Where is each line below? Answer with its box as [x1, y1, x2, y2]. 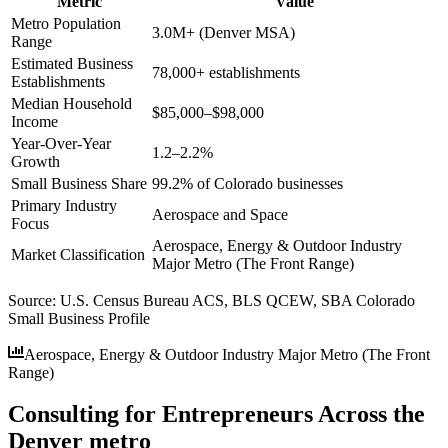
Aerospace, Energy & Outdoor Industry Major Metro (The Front [24, 345, 430, 363]
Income [11, 112, 58, 130]
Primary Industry [11, 196, 117, 214]
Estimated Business [11, 54, 133, 72]
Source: [8, 291, 60, 309]
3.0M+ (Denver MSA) [152, 23, 295, 41]
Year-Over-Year [11, 134, 111, 152]
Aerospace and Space [152, 205, 288, 223]
